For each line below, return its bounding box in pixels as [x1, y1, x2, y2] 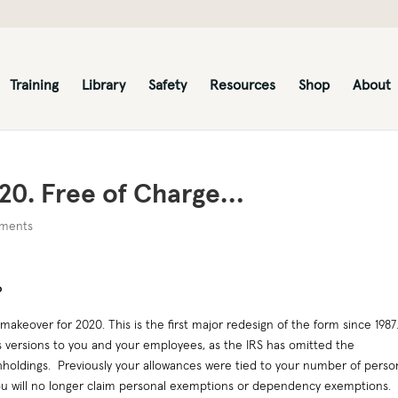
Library [81, 76, 125, 93]
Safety [147, 76, 187, 93]
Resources [209, 76, 275, 93]
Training [9, 76, 59, 93]
